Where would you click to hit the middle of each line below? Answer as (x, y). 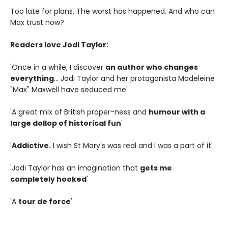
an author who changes (152, 67)
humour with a (177, 112)
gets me (156, 168)
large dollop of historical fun (66, 123)
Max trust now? (37, 22)
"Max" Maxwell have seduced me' (69, 89)
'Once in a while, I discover (58, 67)
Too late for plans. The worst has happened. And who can (112, 11)
